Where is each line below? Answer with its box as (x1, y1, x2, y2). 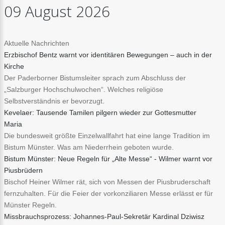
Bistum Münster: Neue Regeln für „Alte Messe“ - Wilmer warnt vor (4, 155, 212, 163)
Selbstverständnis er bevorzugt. (4, 97, 104, 105)
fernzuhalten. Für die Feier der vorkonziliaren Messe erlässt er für (4, 189, 213, 197)
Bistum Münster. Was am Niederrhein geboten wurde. (4, 143, 174, 151)
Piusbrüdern (4, 166, 43, 174)
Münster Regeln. (4, 201, 57, 209)
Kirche (4, 62, 24, 70)
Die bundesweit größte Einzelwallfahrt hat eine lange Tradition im (4, 132, 210, 140)
